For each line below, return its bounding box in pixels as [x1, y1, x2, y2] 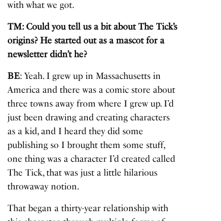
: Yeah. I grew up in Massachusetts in [20, 71, 161, 82]
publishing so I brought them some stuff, [7, 140, 165, 151]
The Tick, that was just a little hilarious [7, 167, 158, 179]
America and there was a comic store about [7, 84, 176, 96]
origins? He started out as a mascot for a [7, 35, 165, 46]
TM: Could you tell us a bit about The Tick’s [7, 21, 178, 33]
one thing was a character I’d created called [7, 153, 176, 165]
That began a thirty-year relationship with [7, 203, 169, 214]
